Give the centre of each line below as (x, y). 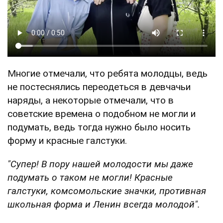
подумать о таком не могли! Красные (90, 177)
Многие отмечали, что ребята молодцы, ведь (108, 73)
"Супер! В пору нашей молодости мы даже (100, 164)
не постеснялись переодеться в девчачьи (99, 87)
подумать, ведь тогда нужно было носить (99, 127)
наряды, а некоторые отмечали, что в (91, 100)
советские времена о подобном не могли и (102, 113)
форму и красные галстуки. (67, 140)
